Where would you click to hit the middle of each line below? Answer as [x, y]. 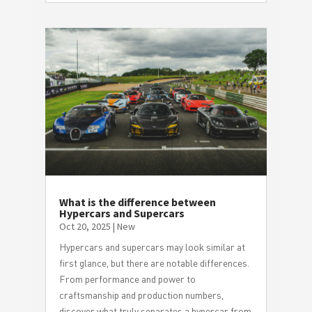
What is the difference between [137, 202]
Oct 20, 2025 [85, 227]
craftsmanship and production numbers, [141, 295]
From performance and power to [127, 279]
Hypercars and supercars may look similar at [152, 247]
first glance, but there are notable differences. [154, 263]
